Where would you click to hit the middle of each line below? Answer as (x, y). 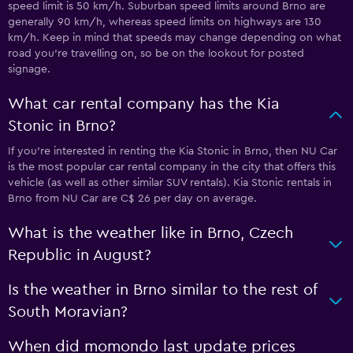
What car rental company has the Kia (144, 104)
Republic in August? (80, 255)
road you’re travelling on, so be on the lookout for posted (156, 53)
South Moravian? (68, 312)
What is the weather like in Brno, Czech (150, 233)
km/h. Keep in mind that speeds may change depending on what (175, 37)
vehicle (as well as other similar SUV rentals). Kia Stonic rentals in (170, 182)
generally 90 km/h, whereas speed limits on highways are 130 (165, 22)
